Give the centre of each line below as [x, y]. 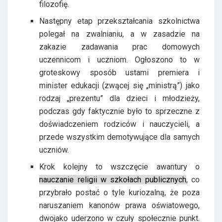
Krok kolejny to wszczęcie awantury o [119, 167]
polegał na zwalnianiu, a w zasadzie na [119, 34]
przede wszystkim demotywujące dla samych [119, 137]
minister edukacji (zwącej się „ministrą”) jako [119, 86]
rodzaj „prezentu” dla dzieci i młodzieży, [119, 99]
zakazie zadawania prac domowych [119, 47]
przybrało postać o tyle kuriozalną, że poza [119, 193]
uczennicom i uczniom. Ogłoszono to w [119, 60]
